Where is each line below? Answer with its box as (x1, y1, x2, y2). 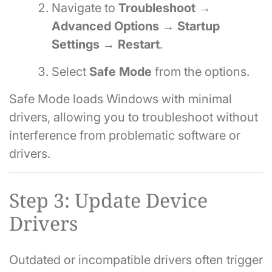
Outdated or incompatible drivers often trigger (9, 253, 263, 268)
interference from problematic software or (9, 128, 240, 143)
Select (52, 64, 89, 80)
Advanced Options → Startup (52, 19, 220, 34)
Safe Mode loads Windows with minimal (9, 92, 232, 107)
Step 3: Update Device (9, 186, 208, 213)
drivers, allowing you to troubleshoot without (9, 110, 258, 125)
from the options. (152, 64, 250, 80)
